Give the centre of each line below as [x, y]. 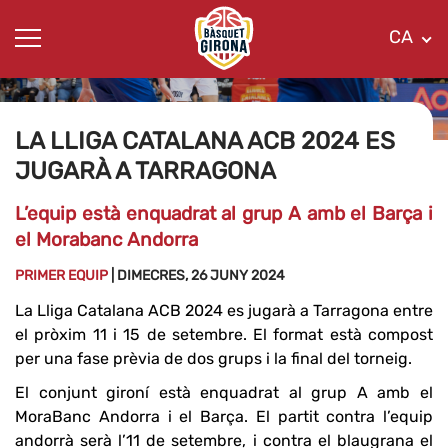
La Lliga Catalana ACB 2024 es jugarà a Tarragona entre [224, 310]
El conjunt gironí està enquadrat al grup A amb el [224, 392]
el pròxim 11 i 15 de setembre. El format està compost [224, 334]
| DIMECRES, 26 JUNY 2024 [198, 275]
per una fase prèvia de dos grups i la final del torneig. [213, 358]
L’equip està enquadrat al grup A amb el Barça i [224, 213]
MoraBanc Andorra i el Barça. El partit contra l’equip [224, 416]
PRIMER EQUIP [63, 275]
